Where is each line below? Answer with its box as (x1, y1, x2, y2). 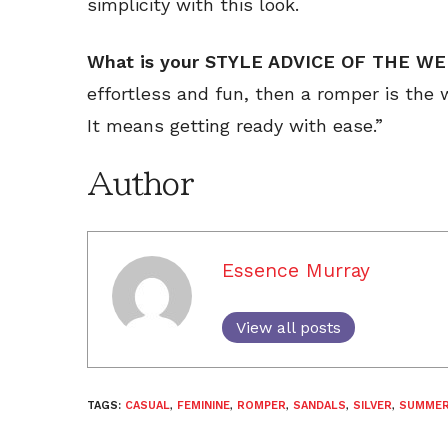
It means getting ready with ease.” (87, 114, 383, 136)
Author (87, 168, 193, 199)
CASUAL (125, 398, 170, 412)
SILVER (353, 398, 392, 412)
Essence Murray (222, 258, 370, 282)
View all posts (236, 317, 341, 337)
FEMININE (177, 398, 230, 412)
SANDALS (293, 398, 346, 412)
